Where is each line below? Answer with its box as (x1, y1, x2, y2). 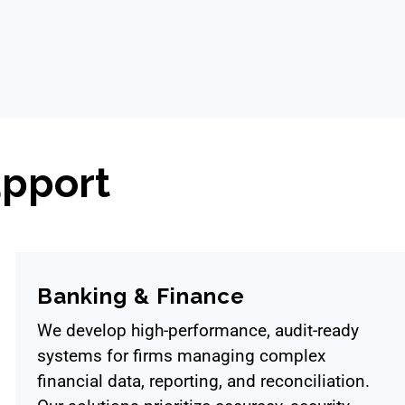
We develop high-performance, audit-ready (37, 320, 359, 342)
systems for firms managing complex (37, 345, 325, 367)
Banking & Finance (37, 282, 245, 309)
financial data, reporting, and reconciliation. (37, 371, 370, 392)
